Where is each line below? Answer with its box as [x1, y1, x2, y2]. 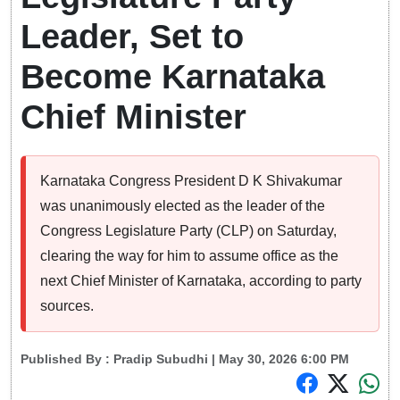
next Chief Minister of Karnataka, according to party [40, 273, 362, 289]
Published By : [21, 352, 113, 367]
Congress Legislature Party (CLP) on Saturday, [40, 223, 337, 239]
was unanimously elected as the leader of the [40, 198, 325, 214]
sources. [40, 298, 94, 314]
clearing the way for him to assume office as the [40, 248, 338, 264]
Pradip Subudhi [113, 352, 208, 367]
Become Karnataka [21, 58, 325, 96]
